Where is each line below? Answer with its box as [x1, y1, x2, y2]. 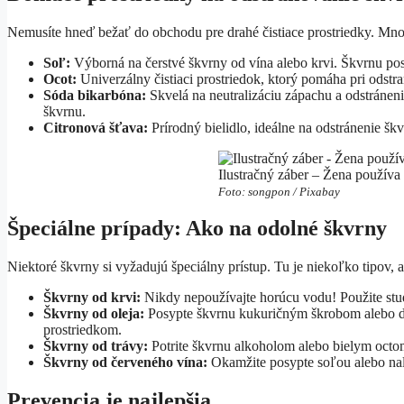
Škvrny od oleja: [43, 306, 144, 322]
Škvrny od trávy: [43, 338, 148, 354]
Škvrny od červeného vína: [43, 354, 207, 371]
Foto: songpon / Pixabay [218, 184, 341, 198]
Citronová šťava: [43, 119, 148, 135]
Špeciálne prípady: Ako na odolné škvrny [7, 216, 387, 241]
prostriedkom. [43, 322, 122, 338]
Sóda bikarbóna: [43, 87, 146, 103]
